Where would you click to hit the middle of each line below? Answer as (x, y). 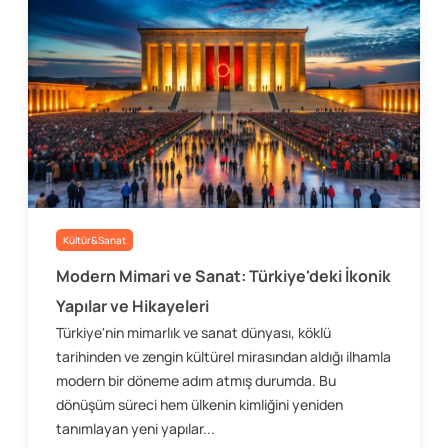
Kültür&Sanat (94, 239)
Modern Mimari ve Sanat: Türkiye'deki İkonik (223, 276)
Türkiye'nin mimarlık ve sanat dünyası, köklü (193, 333)
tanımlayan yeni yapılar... (135, 429)
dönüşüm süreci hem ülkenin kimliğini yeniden (199, 405)
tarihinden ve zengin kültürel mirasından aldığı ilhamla (223, 357)
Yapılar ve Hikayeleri (132, 306)
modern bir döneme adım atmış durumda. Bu (196, 381)
